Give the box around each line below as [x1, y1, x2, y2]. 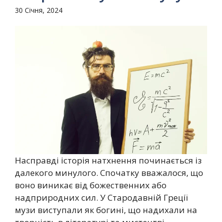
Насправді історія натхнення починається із [15, 154, 202, 166]
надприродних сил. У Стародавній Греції [15, 191, 188, 203]
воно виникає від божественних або [15, 179, 166, 191]
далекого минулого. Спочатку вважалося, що [15, 166, 203, 178]
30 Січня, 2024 [15, 5, 62, 15]
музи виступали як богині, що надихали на [15, 204, 197, 216]
